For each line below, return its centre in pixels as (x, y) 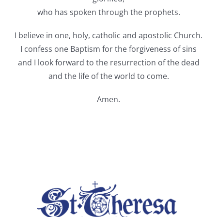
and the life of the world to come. (108, 76)
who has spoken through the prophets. (108, 12)
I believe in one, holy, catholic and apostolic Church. (108, 36)
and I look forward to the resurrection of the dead (108, 63)
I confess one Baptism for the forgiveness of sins (108, 49)
